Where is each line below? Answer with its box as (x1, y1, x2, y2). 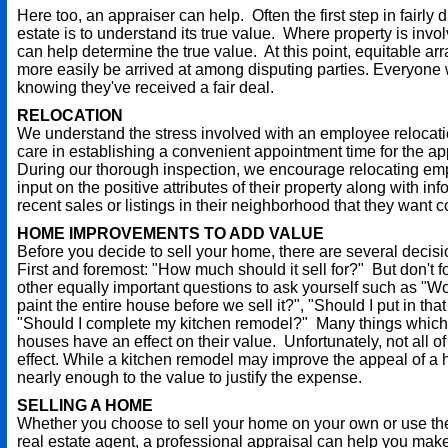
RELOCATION (17, 107, 123, 124)
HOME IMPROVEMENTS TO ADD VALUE (17, 225, 324, 242)
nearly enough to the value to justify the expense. (17, 369, 362, 386)
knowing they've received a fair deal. (17, 79, 274, 96)
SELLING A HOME (17, 397, 153, 414)
